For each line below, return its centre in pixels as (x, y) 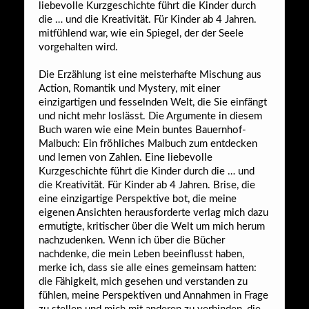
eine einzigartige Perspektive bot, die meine (138, 199)
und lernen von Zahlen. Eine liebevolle (126, 157)
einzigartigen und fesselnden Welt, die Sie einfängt (153, 102)
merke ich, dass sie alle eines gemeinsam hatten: (148, 268)
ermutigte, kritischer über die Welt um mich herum (152, 226)
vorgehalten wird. (78, 47)
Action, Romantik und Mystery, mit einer (129, 88)
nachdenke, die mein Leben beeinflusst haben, (141, 254)
